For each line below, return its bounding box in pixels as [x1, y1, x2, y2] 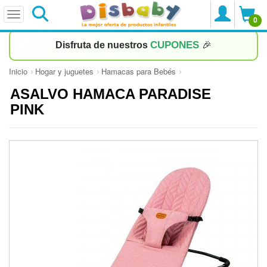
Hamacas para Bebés [101, 66, 176, 77]
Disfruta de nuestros [55, 40, 150, 50]
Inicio [9, 66, 27, 77]
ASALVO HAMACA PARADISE [10, 86, 211, 102]
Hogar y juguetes [35, 66, 94, 77]
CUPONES [150, 39, 202, 51]
